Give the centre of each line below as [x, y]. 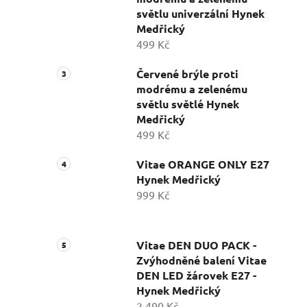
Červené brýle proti [187, 73]
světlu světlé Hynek [188, 103]
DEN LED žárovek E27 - [196, 275]
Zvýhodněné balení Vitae [201, 260]
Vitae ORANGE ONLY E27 [203, 164]
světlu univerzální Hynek [200, 13]
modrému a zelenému [192, 88]
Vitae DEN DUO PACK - [196, 245]
